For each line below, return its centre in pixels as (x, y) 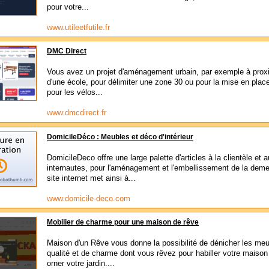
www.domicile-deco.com (89, 198)
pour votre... (68, 7)
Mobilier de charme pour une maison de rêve (123, 222)
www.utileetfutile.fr (78, 27)
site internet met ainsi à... (91, 178)
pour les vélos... (75, 92)
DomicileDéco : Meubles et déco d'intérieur (120, 137)
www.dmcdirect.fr (77, 113)
